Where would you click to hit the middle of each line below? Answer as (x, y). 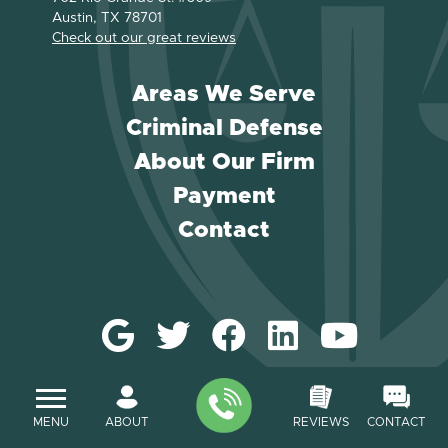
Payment (224, 196)
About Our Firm (224, 162)
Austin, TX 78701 (107, 18)
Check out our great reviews (144, 38)
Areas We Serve (224, 94)
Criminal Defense (224, 128)
